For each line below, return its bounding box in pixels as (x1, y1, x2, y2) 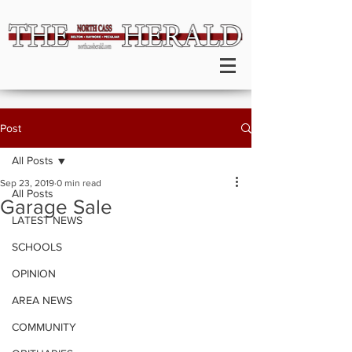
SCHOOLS (12, 240, 62, 253)
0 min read (57, 178, 101, 189)
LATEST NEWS (12, 214, 82, 226)
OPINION (12, 267, 56, 280)
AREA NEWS (12, 294, 72, 306)
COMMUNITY (12, 321, 76, 333)
